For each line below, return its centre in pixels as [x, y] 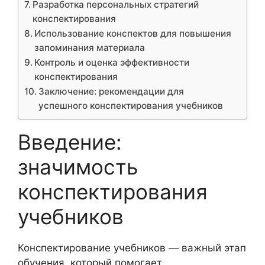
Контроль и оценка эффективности [112, 62]
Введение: [70, 142]
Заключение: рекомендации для [112, 91]
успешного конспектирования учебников [131, 106]
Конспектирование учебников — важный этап [132, 248]
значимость [78, 167]
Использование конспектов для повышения [133, 33]
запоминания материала [90, 48]
